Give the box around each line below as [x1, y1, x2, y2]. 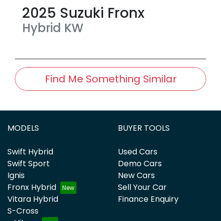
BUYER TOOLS [118, 122, 170, 134]
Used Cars [118, 146, 157, 157]
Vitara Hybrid [7, 193, 58, 205]
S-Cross [7, 205, 38, 217]
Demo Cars [118, 157, 162, 169]
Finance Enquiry [118, 193, 179, 205]
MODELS [7, 122, 39, 134]
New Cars [118, 169, 155, 181]
